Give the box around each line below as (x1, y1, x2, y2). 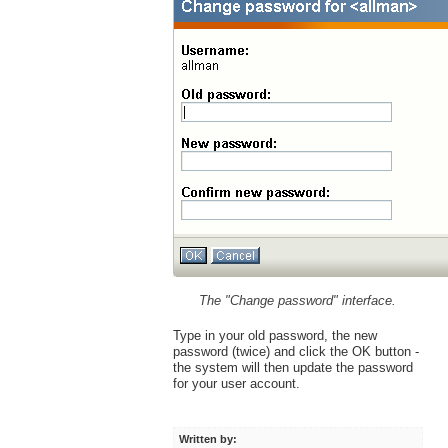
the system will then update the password (172, 360, 413, 376)
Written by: (179, 433, 238, 446)
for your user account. (172, 376, 300, 392)
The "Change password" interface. (199, 293, 397, 309)
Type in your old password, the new (172, 328, 377, 344)
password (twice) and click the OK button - (172, 344, 419, 360)
